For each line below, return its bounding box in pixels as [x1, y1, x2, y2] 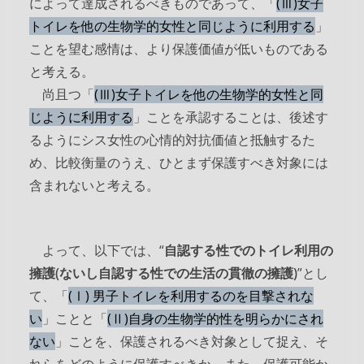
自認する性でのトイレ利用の [164, 241, 333, 259]
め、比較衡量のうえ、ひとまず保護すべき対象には [29, 154, 328, 171]
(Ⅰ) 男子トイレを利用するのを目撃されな [68, 287, 314, 305]
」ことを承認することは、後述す [133, 108, 328, 126]
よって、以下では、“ [29, 241, 164, 259]
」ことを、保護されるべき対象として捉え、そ [55, 332, 328, 350]
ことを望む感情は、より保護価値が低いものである [29, 40, 328, 58]
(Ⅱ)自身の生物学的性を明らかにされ [107, 310, 323, 327]
